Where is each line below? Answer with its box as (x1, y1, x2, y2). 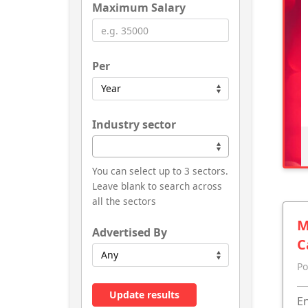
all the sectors (92, 195, 156, 208)
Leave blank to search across (92, 179, 222, 193)
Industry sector (92, 117, 176, 133)
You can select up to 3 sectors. (92, 164, 228, 178)
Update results (109, 288, 179, 302)
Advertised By (92, 225, 167, 241)
